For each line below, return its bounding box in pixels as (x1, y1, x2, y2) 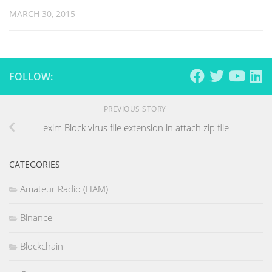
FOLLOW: (9, 70, 53, 84)
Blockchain (20, 240, 63, 253)
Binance (20, 211, 52, 224)
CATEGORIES (9, 158, 60, 171)
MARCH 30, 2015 (9, 8, 75, 19)
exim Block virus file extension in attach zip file (43, 121, 229, 134)
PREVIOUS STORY (103, 104, 169, 115)
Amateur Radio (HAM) (20, 183, 108, 195)
